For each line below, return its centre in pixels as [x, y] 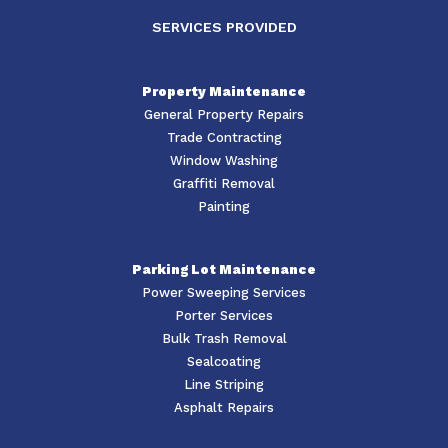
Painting [224, 207]
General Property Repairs [224, 115]
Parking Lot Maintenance [224, 270]
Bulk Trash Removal [224, 339]
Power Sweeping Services [224, 293]
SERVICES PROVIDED [224, 27]
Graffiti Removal [224, 184]
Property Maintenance [224, 92]
